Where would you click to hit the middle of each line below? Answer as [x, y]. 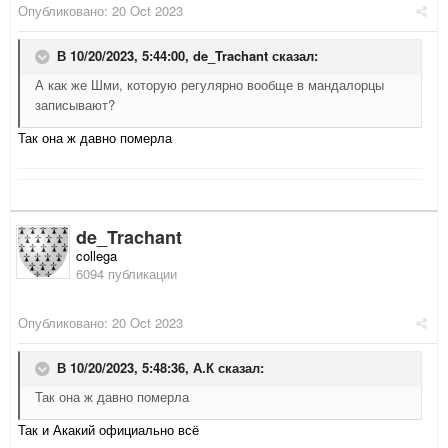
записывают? [75, 105]
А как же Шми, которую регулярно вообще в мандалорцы [209, 85]
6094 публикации [126, 274]
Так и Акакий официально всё [108, 430]
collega [96, 256]
